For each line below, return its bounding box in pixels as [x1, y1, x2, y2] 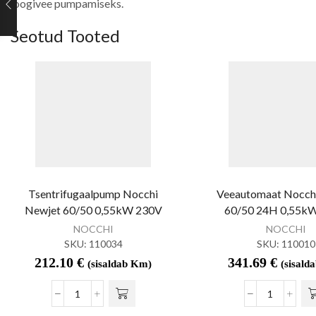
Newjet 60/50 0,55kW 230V [24, 203, 162, 217]
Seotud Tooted [11, 25, 120, 47]
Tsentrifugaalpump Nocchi [28, 187, 159, 201]
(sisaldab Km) [87, 258, 152, 270]
